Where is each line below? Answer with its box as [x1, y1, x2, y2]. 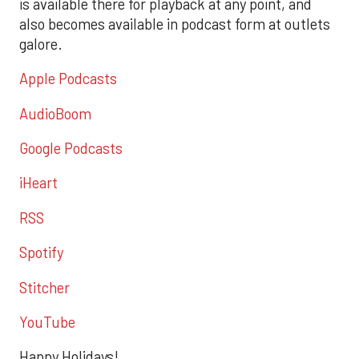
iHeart [19, 174, 58, 192]
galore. [19, 34, 63, 53]
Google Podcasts [19, 139, 123, 158]
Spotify [19, 244, 63, 262]
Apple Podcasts [19, 70, 117, 88]
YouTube [19, 313, 75, 331]
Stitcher [19, 278, 70, 296]
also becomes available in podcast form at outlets [19, 14, 330, 33]
